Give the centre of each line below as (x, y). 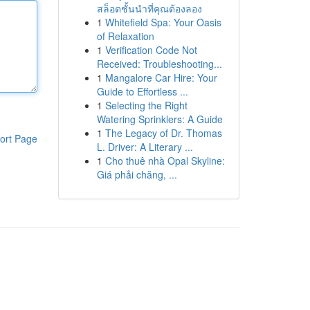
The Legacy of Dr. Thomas (163, 133)
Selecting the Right (146, 105)
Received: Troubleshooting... (159, 64)
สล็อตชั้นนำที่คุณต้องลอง (149, 8)
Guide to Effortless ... (142, 91)
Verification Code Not (151, 50)
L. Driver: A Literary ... (145, 147)
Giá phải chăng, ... (137, 174)
